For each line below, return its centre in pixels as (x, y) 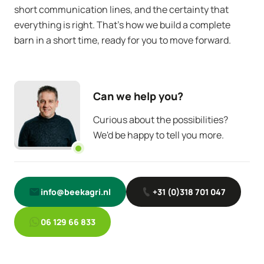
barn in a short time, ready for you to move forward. (123, 40)
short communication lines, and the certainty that (121, 9)
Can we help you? (138, 96)
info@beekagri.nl (76, 192)
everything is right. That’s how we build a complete (122, 25)
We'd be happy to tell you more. (159, 135)
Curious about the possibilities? (161, 120)
